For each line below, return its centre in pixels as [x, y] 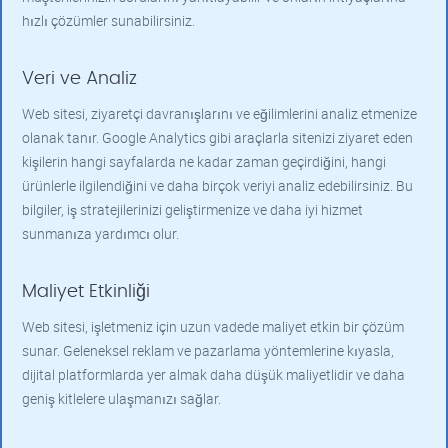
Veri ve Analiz [79, 79]
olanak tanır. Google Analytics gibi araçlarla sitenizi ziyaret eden [217, 137]
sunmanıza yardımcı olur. [100, 233]
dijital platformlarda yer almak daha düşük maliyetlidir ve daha [213, 374]
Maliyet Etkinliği [86, 292]
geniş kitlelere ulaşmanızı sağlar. [121, 398]
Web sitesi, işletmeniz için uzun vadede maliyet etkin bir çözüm [213, 326]
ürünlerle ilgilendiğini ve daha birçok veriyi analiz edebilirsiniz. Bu [217, 185]
